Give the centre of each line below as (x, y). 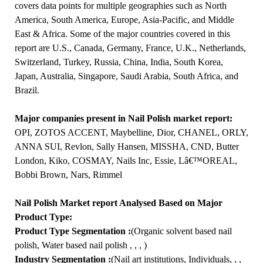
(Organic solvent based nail (181, 231)
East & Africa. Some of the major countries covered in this (122, 34)
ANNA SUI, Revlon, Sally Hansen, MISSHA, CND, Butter (127, 146)
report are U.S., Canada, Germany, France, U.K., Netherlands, (130, 48)
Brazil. (27, 90)
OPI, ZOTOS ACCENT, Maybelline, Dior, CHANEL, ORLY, (131, 132)
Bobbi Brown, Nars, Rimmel (68, 175)
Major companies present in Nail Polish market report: (124, 118)
